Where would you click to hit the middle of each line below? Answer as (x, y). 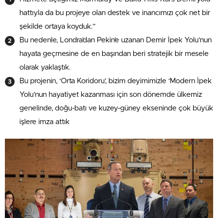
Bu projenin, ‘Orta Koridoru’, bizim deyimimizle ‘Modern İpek (116, 81)
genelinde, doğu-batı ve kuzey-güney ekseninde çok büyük (116, 108)
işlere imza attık (45, 122)
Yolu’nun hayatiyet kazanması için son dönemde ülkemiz (111, 94)
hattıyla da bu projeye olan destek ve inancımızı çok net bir (115, 13)
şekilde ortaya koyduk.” (57, 26)
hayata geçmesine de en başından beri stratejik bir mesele (114, 54)
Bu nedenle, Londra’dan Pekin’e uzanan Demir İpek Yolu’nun (116, 40)
